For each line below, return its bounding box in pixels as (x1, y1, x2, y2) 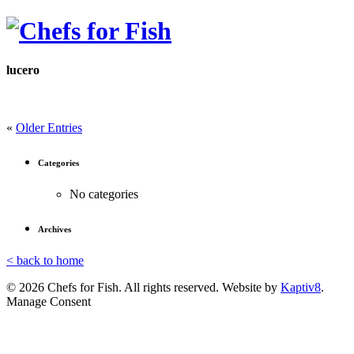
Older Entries (16, 121, 82, 135)
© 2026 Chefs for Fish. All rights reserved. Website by (6, 281, 281, 295)
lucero (6, 62, 40, 77)
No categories (70, 187, 138, 201)
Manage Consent (6, 295, 91, 309)
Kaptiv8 (281, 281, 321, 295)
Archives (38, 224, 71, 235)
